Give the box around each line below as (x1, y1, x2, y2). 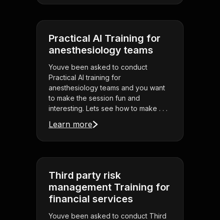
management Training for (49, 181, 170, 193)
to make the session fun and (49, 94, 140, 103)
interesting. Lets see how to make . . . (49, 104, 167, 113)
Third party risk (49, 169, 121, 182)
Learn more (49, 119, 92, 130)
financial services (49, 193, 133, 205)
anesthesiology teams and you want (49, 83, 165, 92)
